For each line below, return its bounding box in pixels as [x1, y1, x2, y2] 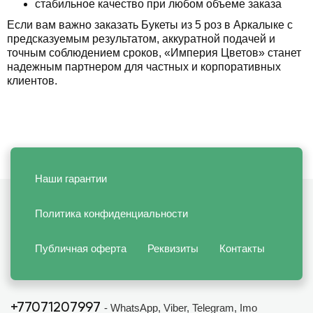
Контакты [219, 242, 265, 254]
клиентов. [7, 74, 57, 87]
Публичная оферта [35, 242, 126, 254]
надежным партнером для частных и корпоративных [7, 60, 281, 73]
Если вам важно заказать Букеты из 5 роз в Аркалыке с [7, 18, 293, 31]
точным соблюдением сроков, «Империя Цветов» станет [7, 46, 301, 59]
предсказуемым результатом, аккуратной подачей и [7, 32, 275, 45]
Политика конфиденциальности [35, 207, 188, 219]
